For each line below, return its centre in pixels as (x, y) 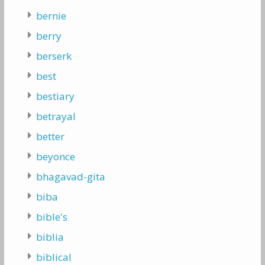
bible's (51, 217)
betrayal (56, 117)
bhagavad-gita (70, 177)
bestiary (55, 96)
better (50, 137)
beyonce (55, 157)
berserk (54, 56)
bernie (51, 16)
